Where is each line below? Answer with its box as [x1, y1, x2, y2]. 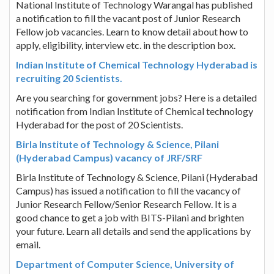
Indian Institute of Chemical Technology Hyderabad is [16, 58, 257, 70]
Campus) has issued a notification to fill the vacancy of [16, 184, 241, 196]
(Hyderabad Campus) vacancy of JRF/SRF [16, 151, 202, 163]
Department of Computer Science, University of [16, 257, 234, 270]
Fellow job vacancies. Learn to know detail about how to [16, 25, 248, 37]
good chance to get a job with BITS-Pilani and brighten [16, 211, 244, 223]
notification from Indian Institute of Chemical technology [16, 105, 253, 117]
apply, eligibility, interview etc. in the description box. [16, 39, 235, 51]
